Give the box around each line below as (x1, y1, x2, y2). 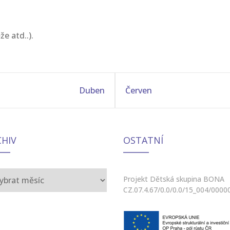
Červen (125, 85, 152, 96)
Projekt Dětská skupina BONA (123, 174, 225, 184)
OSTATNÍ (123, 134, 164, 146)
